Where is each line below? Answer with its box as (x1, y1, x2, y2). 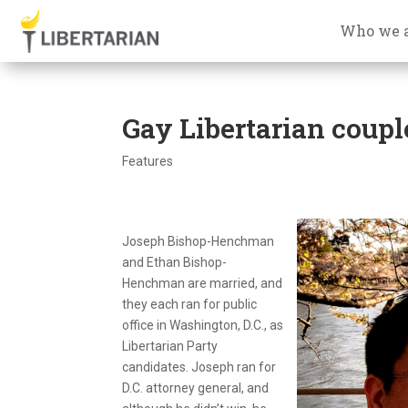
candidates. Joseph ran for (122, 359, 277, 374)
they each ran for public (122, 296, 258, 311)
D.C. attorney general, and (122, 380, 270, 395)
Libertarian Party (122, 338, 219, 353)
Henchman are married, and (122, 275, 283, 291)
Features (122, 153, 174, 168)
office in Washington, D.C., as (122, 317, 284, 332)
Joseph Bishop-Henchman (122, 233, 275, 249)
